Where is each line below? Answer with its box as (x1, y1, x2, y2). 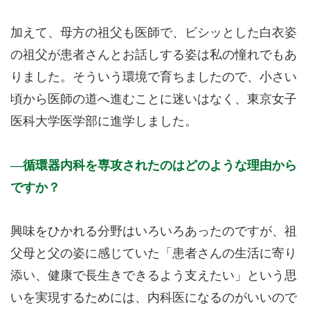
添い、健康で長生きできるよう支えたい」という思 (10, 268, 297, 282)
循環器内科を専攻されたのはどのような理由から (23, 158, 297, 172)
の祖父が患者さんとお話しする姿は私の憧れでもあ (10, 48, 297, 62)
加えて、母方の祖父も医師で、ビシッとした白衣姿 (10, 26, 297, 39)
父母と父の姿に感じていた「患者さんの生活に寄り (10, 246, 297, 260)
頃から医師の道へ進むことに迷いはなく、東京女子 (10, 92, 297, 106)
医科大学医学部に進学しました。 (10, 114, 197, 128)
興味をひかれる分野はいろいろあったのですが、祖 (10, 224, 297, 238)
